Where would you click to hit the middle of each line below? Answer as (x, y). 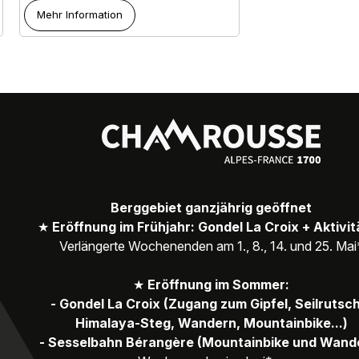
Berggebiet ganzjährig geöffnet (211, 207)
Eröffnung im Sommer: (218, 284)
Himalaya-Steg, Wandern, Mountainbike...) (211, 323)
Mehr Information (80, 15)
